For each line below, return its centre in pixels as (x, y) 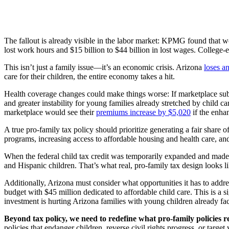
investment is (26, 201)
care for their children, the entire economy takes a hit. (89, 77)
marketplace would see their (50, 112)
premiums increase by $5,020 (143, 112)
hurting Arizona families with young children (120, 201)
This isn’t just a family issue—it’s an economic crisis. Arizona (104, 67)
